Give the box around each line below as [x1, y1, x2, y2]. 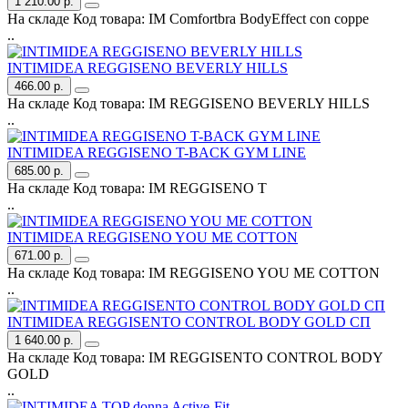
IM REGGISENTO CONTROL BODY [148, 349, 382, 365]
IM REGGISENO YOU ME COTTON [148, 264, 380, 280]
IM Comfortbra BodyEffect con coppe [148, 10, 369, 26]
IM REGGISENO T [148, 179, 267, 196]
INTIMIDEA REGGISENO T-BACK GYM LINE [7, 144, 306, 160]
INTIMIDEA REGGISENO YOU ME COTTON [7, 229, 298, 245]
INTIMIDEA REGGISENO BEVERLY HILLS [7, 59, 288, 76]
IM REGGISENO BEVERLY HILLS [148, 95, 370, 111]
